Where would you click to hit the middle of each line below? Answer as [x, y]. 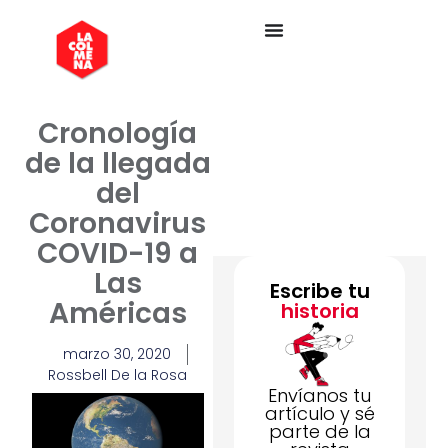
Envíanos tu [319, 396]
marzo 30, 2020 [117, 353]
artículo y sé [319, 414]
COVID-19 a [118, 253]
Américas [117, 313]
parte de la [319, 432]
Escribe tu [319, 291]
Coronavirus [118, 223]
